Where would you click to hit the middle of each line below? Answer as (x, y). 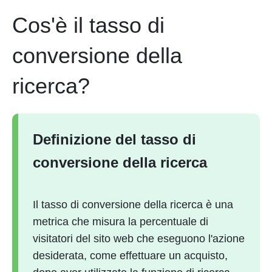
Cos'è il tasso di (88, 25)
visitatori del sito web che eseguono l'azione (139, 239)
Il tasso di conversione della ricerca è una (133, 205)
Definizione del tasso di (114, 139)
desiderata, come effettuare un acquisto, (130, 256)
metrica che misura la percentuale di (121, 222)
